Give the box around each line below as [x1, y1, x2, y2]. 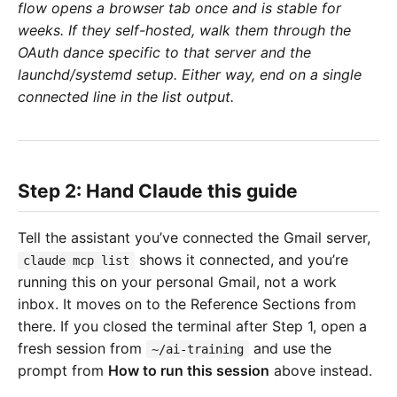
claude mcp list [23, 253, 129, 269]
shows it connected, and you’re [135, 251, 348, 269]
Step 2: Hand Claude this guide [18, 179, 298, 202]
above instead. [269, 362, 372, 380]
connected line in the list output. [18, 87, 234, 105]
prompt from [18, 362, 108, 380]
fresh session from [18, 339, 146, 358]
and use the [249, 339, 331, 358]
